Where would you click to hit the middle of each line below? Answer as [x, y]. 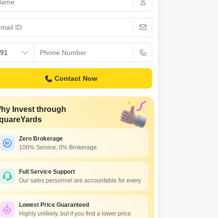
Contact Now [76, 78]
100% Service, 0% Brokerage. [59, 147]
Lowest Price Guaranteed [54, 205]
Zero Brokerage [41, 139]
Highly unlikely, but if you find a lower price [75, 214]
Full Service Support [47, 172]
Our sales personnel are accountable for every [80, 181]
